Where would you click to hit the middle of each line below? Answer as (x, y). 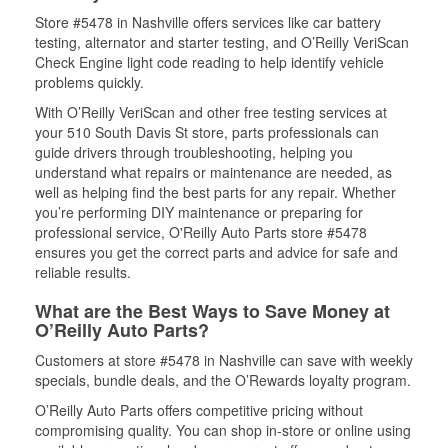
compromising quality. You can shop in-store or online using (223, 429)
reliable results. (83, 271)
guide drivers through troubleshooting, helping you (194, 151)
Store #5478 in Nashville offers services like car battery (208, 21)
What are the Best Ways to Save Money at (212, 310)
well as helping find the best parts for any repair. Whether (215, 191)
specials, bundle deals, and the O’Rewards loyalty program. (223, 379)
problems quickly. (89, 81)
